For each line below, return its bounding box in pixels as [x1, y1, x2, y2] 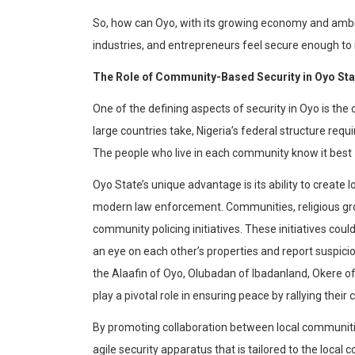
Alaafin [112, 267, 147, 281]
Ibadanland [252, 267, 307, 281]
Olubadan [188, 267, 236, 281]
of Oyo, [147, 267, 185, 281]
